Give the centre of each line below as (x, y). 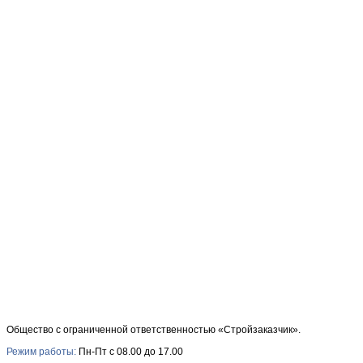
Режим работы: (41, 352)
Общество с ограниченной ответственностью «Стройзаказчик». (154, 330)
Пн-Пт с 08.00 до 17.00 (130, 352)
